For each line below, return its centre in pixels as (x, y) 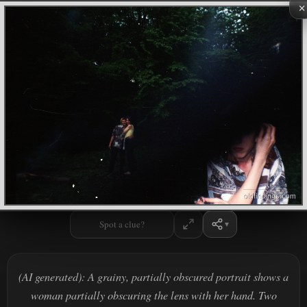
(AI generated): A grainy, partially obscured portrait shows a (153, 276)
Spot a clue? (122, 224)
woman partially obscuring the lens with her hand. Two (153, 295)
